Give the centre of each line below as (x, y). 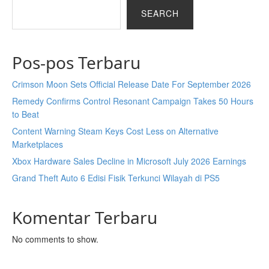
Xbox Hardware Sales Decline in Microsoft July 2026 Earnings (129, 161)
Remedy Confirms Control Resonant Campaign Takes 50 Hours (133, 101)
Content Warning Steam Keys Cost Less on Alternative (115, 131)
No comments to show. (55, 239)
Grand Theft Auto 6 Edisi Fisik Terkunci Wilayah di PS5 (116, 178)
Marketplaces (38, 144)
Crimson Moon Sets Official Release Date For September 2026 (131, 84)
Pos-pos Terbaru (76, 63)
